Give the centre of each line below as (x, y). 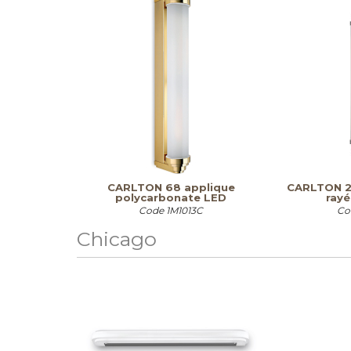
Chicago (117, 239)
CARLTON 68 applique (171, 187)
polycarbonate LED (171, 197)
